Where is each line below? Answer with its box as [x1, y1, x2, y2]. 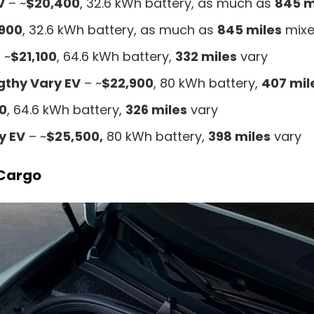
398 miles [208, 127, 271, 145]
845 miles [217, 20, 282, 39]
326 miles [125, 100, 187, 118]
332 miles [175, 47, 237, 65]
